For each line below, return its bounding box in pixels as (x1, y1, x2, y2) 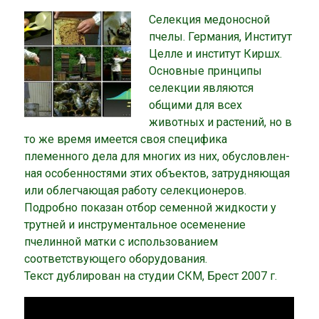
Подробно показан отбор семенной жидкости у (24, 201, 277, 215)
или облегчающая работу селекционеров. (24, 184, 247, 198)
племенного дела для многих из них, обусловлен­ (24, 150, 291, 164)
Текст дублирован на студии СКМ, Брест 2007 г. (24, 269, 281, 283)
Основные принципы (148, 64, 262, 78)
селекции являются (148, 81, 253, 95)
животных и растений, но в (148, 115, 292, 130)
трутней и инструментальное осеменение (24, 218, 246, 232)
